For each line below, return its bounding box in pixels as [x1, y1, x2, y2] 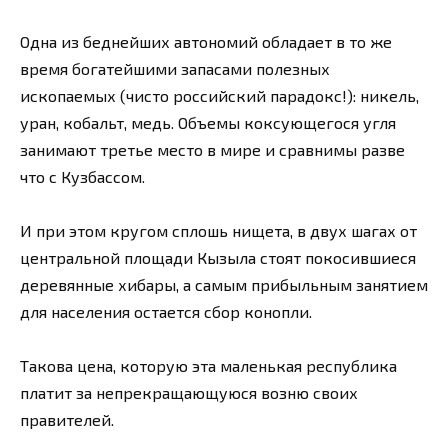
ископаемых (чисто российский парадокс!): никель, [20, 85, 419, 105]
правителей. [20, 410, 114, 430]
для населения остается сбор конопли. [20, 302, 312, 322]
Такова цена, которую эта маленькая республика [20, 356, 397, 376]
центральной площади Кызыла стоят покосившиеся [20, 248, 416, 268]
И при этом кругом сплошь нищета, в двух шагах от [20, 221, 417, 241]
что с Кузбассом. [20, 166, 145, 186]
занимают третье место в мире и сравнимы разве [20, 139, 405, 159]
